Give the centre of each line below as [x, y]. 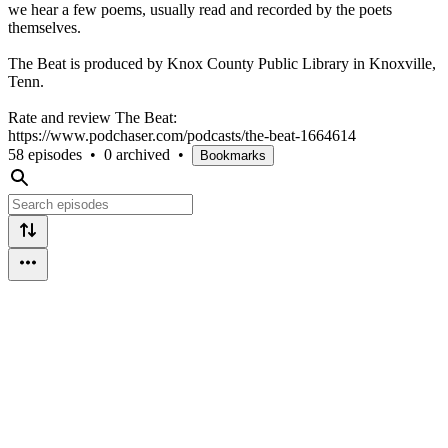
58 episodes [45, 154]
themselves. [44, 27]
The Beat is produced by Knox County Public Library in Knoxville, [222, 63]
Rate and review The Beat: [92, 117]
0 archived [137, 154]
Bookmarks [233, 155]
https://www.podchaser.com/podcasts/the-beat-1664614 [182, 135]
